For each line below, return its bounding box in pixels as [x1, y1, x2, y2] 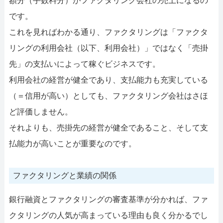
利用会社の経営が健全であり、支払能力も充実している [8, 75, 208, 84]
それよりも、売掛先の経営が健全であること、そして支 [8, 123, 208, 132]
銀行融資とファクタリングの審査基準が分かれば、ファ [8, 195, 208, 204]
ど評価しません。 [8, 107, 73, 116]
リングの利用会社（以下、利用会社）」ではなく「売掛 [8, 43, 208, 52]
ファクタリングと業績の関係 [12, 171, 116, 180]
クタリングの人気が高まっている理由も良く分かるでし [8, 211, 208, 220]
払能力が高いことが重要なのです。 [8, 139, 136, 148]
